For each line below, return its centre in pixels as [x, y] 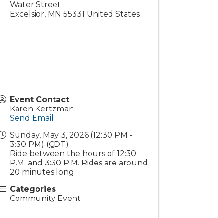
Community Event [45, 198]
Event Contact [40, 100]
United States [113, 14]
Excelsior [27, 14]
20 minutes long [42, 172]
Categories [33, 189]
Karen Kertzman [42, 109]
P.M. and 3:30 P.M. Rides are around [79, 163]
